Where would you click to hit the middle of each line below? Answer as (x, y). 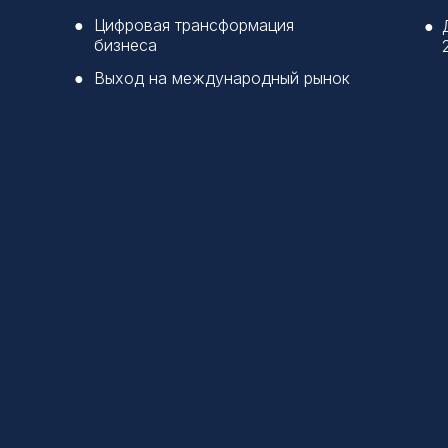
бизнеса (125, 45)
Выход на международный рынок (222, 78)
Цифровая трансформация (194, 25)
